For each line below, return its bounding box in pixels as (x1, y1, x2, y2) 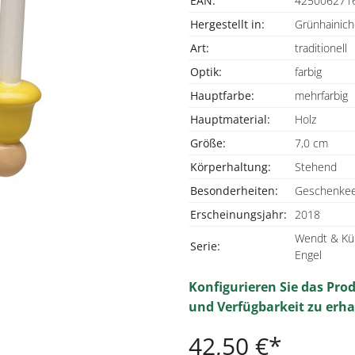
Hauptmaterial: (190, 112, 270, 127)
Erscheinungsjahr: (190, 207, 287, 222)
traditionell (295, 40, 347, 55)
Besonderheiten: (190, 183, 278, 198)
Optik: (190, 64, 222, 79)
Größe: (190, 136, 226, 151)
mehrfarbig (295, 88, 348, 103)
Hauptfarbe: (190, 88, 254, 103)
